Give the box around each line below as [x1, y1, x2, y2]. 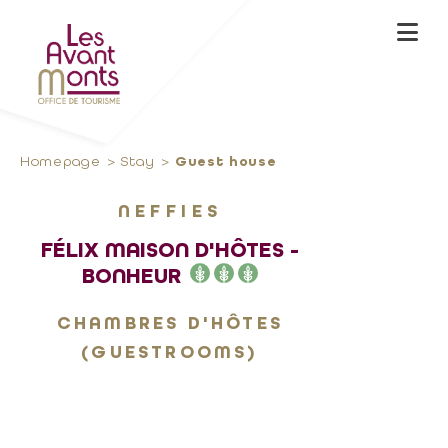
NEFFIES [117, 200, 223, 222]
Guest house [174, 153, 277, 170]
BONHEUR [81, 263, 187, 289]
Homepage [20, 153, 101, 169]
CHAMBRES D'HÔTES [56, 312, 284, 334]
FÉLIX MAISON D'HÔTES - [41, 237, 299, 263]
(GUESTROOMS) [81, 341, 259, 363]
